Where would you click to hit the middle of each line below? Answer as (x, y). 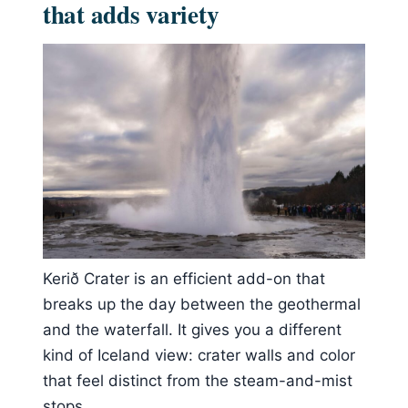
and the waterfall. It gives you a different (192, 329)
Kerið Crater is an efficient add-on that (184, 278)
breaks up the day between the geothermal (202, 304)
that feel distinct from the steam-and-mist (198, 380)
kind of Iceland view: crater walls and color (199, 355)
